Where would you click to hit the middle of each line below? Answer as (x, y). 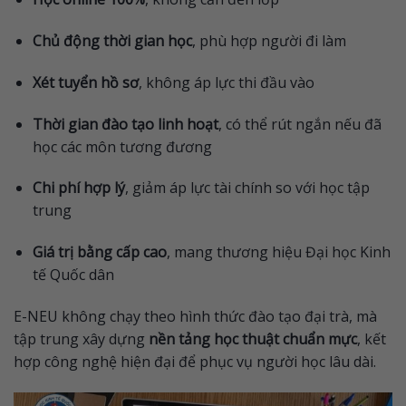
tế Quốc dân (73, 275)
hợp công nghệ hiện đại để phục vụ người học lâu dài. (195, 361)
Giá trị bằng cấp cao (99, 252)
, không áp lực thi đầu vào (226, 82)
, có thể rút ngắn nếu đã (300, 124)
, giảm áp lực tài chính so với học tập (247, 188)
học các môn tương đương (122, 146)
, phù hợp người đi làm (269, 40)
